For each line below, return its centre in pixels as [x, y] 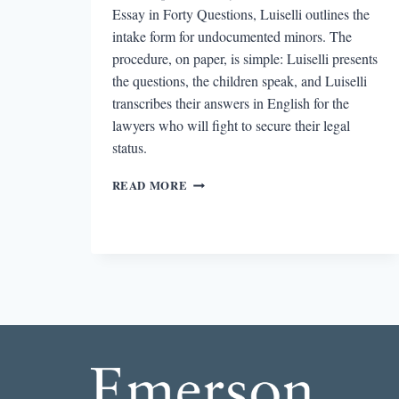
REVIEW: [214, 180]
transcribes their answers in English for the [230, 102]
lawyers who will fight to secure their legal [231, 125]
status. [129, 147]
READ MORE [150, 185]
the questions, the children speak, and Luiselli [239, 80]
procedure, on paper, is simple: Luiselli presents [244, 58]
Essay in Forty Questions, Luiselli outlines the [240, 13]
